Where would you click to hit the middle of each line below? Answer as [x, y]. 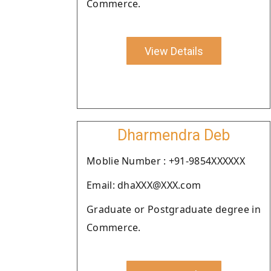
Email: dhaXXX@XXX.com [144, 185]
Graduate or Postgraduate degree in [174, 209]
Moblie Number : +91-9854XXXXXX [166, 161]
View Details [174, 51]
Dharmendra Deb [174, 135]
